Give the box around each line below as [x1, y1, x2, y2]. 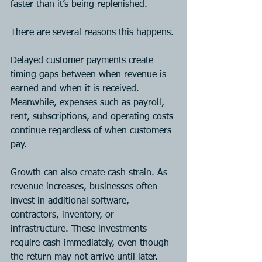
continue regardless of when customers [11, 126, 174, 136]
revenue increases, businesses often [11, 182, 160, 192]
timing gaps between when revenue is [11, 70, 169, 80]
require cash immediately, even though [11, 238, 172, 248]
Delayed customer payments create [11, 56, 156, 65]
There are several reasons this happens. [11, 27, 174, 37]
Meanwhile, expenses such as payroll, [11, 98, 167, 108]
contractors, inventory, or [11, 210, 117, 220]
